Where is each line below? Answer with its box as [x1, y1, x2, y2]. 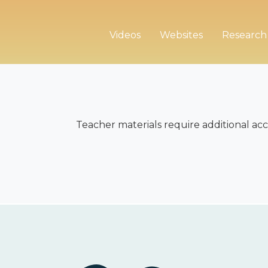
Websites [159, 29, 203, 41]
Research [221, 29, 267, 41]
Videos [109, 29, 141, 41]
